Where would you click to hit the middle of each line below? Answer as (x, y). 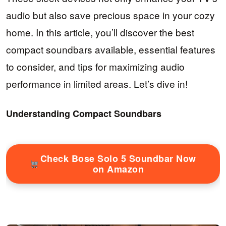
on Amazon (118, 169)
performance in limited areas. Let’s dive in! (97, 83)
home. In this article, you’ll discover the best (100, 32)
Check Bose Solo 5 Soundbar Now (118, 159)
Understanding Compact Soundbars (84, 114)
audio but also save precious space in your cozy (110, 15)
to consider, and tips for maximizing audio (95, 66)
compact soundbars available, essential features (111, 49)
